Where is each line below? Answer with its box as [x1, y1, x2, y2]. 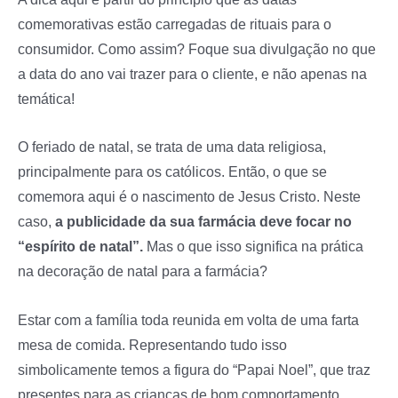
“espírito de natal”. [18, 238, 147, 255]
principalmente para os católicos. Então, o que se [18, 163, 327, 180]
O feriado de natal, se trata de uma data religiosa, [18, 139, 326, 155]
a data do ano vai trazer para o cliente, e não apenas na [18, 66, 367, 83]
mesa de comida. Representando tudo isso [18, 336, 287, 353]
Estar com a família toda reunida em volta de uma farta [18, 311, 359, 328]
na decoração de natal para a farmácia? [18, 263, 267, 280]
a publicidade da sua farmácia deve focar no [55, 213, 352, 230]
